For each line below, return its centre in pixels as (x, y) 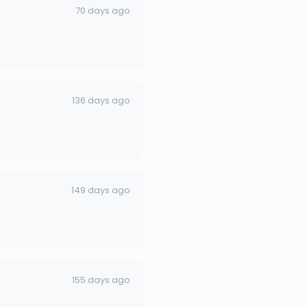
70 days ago (103, 10)
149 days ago (101, 190)
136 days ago (101, 100)
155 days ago (101, 280)
